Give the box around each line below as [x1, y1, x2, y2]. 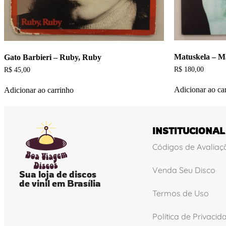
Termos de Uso [152, 188, 209, 198]
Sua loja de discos [19, 168, 96, 180]
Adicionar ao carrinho [4, 86, 74, 95]
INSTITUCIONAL [152, 125, 225, 136]
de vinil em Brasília [19, 177, 101, 189]
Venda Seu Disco [152, 164, 215, 175]
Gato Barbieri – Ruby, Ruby [4, 53, 101, 62]
